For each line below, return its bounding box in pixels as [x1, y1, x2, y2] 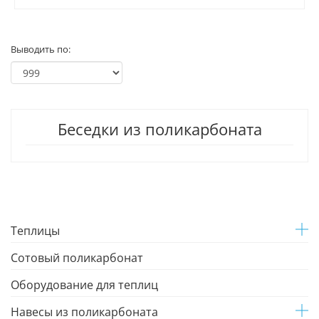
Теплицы [11, 223, 60, 239]
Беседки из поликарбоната [57, 118, 262, 140]
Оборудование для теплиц [11, 277, 158, 293]
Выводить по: [11, 43, 70, 56]
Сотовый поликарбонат [11, 250, 143, 266]
